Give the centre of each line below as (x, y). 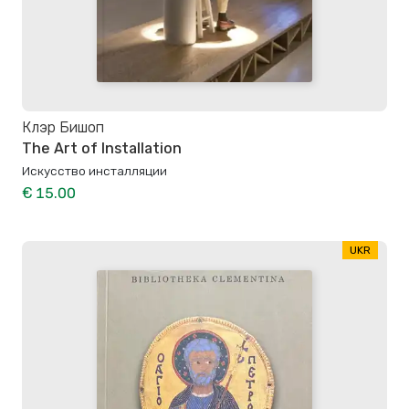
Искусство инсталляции (94, 170)
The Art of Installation (102, 148)
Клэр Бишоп (63, 128)
